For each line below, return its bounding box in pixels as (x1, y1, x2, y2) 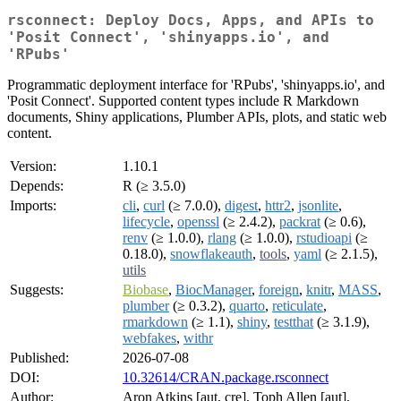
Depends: (10, 178, 64, 194)
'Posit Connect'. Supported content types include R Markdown (7, 93, 359, 109)
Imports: (10, 198, 56, 214)
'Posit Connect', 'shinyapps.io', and (7, 29, 329, 47)
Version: (10, 158, 56, 175)
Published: (10, 350, 69, 366)
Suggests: (10, 282, 64, 298)
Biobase (123, 282, 168, 298)
